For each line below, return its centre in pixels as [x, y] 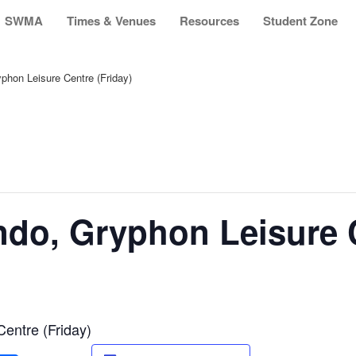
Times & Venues [111, 21]
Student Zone [300, 21]
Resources [209, 21]
